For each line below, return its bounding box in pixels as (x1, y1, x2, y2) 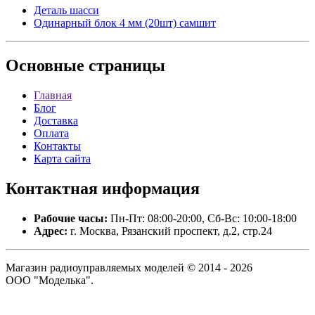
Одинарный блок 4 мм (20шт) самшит (34, 17, 216, 30)
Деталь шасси (34, 4, 99, 17)
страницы (84, 56, 165, 75)
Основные (6, 56, 84, 75)
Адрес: (34, 224, 67, 237)
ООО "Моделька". (6, 274, 94, 286)
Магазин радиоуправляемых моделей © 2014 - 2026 (6, 261, 252, 274)
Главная (34, 89, 72, 101)
